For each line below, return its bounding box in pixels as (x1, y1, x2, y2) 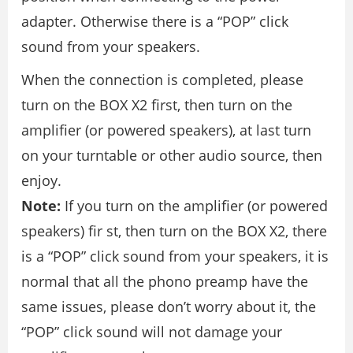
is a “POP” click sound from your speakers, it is (21, 246, 329, 266)
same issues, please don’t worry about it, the (21, 296, 316, 316)
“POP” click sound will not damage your (21, 321, 282, 341)
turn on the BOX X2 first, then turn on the (21, 95, 292, 114)
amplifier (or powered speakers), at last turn (21, 120, 311, 139)
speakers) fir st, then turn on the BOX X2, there (21, 221, 327, 240)
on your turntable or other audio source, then (21, 145, 322, 165)
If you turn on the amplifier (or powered (61, 195, 328, 215)
